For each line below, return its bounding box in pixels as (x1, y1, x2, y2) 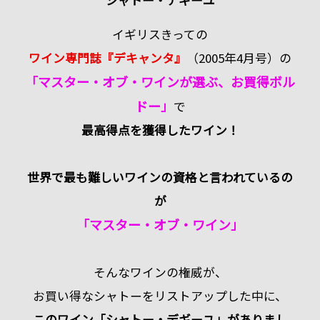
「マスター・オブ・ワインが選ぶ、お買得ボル (25, 71, 295, 91)
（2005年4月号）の (186, 49, 291, 66)
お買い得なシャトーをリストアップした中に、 (33, 286, 287, 304)
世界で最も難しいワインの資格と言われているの (27, 168, 293, 186)
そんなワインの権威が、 (93, 263, 227, 281)
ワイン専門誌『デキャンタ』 (29, 49, 186, 66)
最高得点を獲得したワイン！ (81, 121, 239, 139)
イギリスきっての (112, 25, 208, 43)
